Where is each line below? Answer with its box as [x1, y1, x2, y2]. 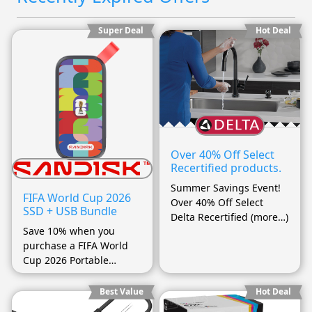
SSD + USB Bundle [23, 203, 117, 219]
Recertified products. [171, 159, 281, 175]
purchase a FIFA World [23, 239, 128, 253]
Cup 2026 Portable [23, 253, 109, 267]
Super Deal [98, 24, 143, 37]
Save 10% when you [23, 224, 115, 238]
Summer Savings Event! [171, 180, 281, 194]
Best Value [100, 286, 143, 298]
